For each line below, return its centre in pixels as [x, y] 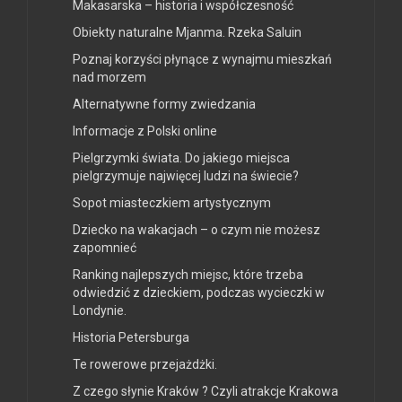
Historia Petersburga [131, 337]
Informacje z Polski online [145, 131]
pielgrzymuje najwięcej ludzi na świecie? [186, 175]
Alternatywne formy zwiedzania [164, 104]
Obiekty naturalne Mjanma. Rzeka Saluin [187, 32]
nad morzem [109, 77]
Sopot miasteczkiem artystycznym [172, 202]
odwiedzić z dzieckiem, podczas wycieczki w [199, 292]
